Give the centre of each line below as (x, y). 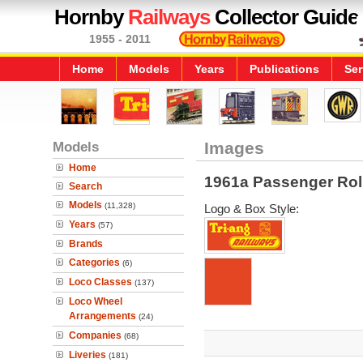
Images (234, 148)
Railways (169, 17)
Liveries (88, 355)
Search (85, 186)
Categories (94, 263)
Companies (95, 335)
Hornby (91, 17)
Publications (284, 69)
